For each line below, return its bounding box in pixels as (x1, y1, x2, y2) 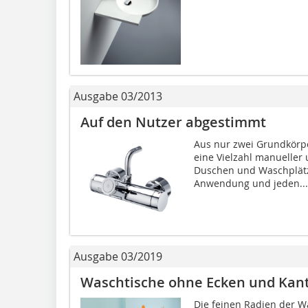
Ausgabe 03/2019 (74, 249, 162, 265)
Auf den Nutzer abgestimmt (80, 113, 266, 132)
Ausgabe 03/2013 (74, 89, 162, 104)
